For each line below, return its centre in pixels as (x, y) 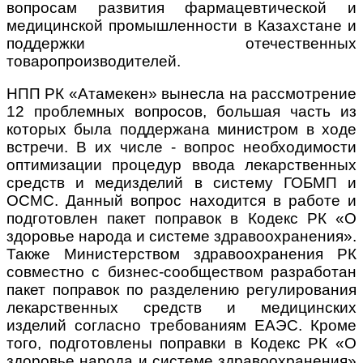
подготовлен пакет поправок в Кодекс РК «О (181, 219)
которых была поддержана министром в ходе (181, 130)
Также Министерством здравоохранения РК (181, 254)
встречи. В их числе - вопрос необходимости (181, 147)
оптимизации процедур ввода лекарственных (181, 165)
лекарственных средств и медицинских (181, 308)
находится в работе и (273, 201)
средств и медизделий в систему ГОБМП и (181, 183)
